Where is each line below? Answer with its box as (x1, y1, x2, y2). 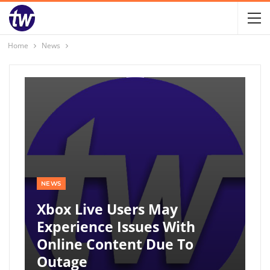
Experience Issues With (37, 216, 195, 236)
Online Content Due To (37, 234, 193, 254)
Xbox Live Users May (37, 199, 178, 219)
